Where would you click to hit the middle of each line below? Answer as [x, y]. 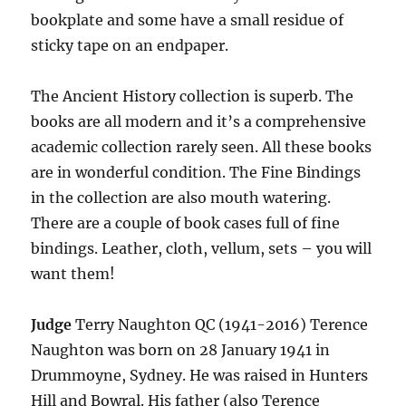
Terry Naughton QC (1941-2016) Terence [220, 324]
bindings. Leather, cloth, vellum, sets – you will [202, 248]
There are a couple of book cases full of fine [186, 223]
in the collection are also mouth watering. [181, 198]
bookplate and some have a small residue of [188, 20]
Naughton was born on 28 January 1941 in [181, 350]
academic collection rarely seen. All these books [202, 147]
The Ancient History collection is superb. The [193, 96]
